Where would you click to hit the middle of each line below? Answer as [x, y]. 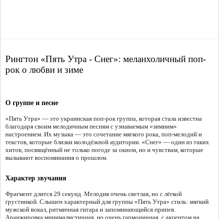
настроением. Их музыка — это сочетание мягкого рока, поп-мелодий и [104, 134]
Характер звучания [36, 178]
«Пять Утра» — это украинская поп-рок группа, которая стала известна [104, 119]
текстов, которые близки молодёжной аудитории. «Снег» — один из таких [107, 142]
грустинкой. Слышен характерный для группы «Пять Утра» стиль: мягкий [107, 202]
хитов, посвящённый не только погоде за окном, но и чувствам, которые [104, 150]
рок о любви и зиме [44, 70]
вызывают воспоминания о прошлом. [56, 158]
